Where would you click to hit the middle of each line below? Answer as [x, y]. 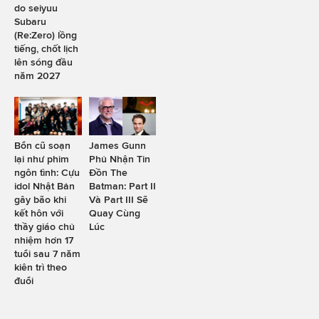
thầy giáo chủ [45, 226]
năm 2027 [37, 76]
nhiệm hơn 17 [44, 240]
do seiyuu [36, 8]
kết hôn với [39, 213]
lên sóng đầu [43, 62]
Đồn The [108, 172]
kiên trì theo [41, 267]
